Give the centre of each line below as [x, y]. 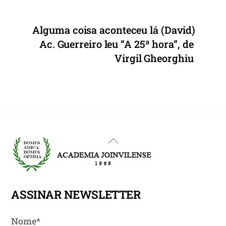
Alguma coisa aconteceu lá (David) [114, 30]
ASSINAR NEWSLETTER [76, 194]
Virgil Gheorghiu [154, 58]
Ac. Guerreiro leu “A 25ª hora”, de [116, 44]
